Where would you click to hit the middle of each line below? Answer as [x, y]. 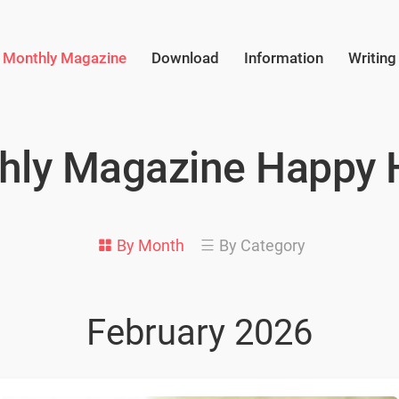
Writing [372, 58]
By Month [150, 245]
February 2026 [199, 333]
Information [283, 58]
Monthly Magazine [64, 58]
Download [185, 58]
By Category [262, 245]
